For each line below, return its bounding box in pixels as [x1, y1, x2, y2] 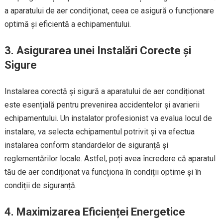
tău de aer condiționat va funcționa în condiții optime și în [4, 167, 201, 177]
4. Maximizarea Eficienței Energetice [4, 206, 185, 218]
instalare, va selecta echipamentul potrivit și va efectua [4, 127, 195, 136]
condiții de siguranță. [4, 181, 77, 190]
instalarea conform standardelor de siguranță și [4, 140, 168, 150]
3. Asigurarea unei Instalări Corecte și [4, 44, 191, 57]
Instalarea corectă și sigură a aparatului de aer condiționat [4, 87, 205, 96]
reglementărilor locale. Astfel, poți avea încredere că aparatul [4, 154, 216, 163]
